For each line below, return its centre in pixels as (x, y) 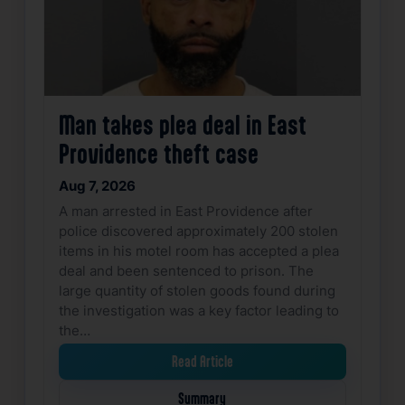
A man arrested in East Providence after (185, 210)
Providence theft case (158, 153)
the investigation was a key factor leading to (198, 310)
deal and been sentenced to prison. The (186, 270)
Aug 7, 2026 (97, 185)
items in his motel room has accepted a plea (198, 250)
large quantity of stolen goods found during (197, 290)
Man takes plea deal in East (182, 124)
